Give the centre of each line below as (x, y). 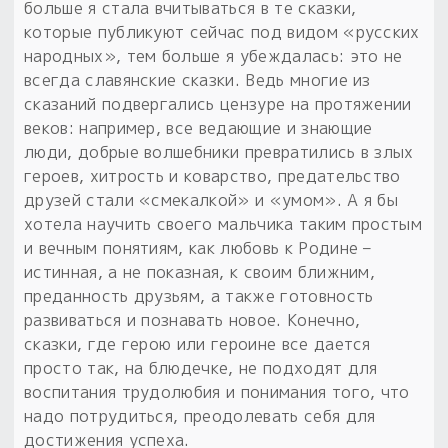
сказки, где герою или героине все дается (197, 343)
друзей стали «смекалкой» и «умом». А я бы (211, 199)
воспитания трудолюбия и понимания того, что (217, 391)
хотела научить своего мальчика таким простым (223, 223)
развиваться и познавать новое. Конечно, (192, 319)
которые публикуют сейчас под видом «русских (222, 31)
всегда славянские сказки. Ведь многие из (197, 79)
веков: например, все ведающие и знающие (198, 127)
